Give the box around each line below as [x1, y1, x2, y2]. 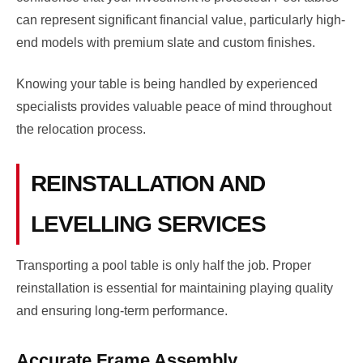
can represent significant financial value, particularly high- [16, 13, 345, 28]
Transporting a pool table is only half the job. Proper [16, 258, 311, 272]
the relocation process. [16, 122, 146, 136]
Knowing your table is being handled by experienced [16, 76, 318, 91]
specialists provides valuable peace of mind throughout [16, 99, 331, 113]
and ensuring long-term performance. [16, 303, 228, 318]
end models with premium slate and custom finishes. [16, 36, 315, 50]
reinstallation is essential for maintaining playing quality [16, 280, 333, 295]
